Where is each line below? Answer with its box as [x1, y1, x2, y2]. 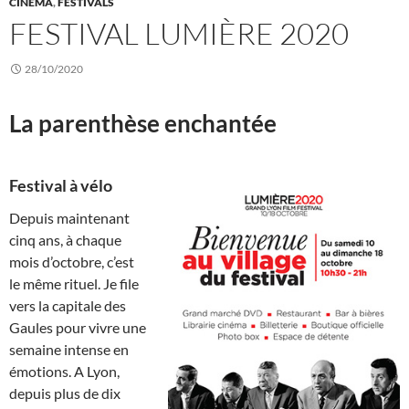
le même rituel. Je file [9, 275, 139, 293]
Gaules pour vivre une [9, 319, 146, 337]
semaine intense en [9, 341, 129, 359]
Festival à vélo [9, 175, 112, 196]
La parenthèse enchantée [9, 109, 277, 139]
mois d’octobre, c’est [9, 253, 134, 271]
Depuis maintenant [9, 209, 130, 227]
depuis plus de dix [9, 384, 121, 403]
